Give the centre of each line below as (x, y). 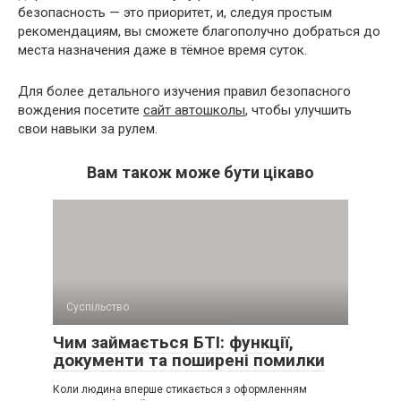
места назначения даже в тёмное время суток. (162, 50)
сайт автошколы (194, 110)
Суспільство (98, 307)
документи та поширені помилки (189, 360)
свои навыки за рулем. (88, 128)
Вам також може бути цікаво (200, 172)
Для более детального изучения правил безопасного (184, 91)
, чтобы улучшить (299, 110)
